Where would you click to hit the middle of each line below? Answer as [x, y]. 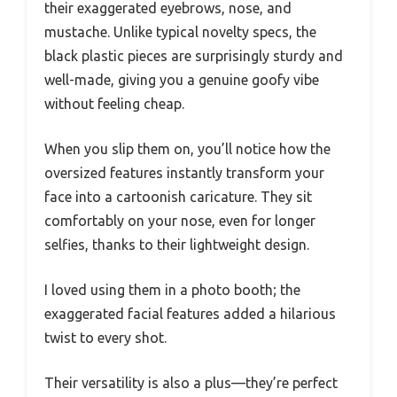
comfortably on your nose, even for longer [180, 221]
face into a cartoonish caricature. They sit [178, 197]
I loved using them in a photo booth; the [172, 290]
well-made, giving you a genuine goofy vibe [182, 80]
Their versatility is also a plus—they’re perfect [191, 383]
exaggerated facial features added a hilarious [190, 314]
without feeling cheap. [114, 104]
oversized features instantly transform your [184, 173]
